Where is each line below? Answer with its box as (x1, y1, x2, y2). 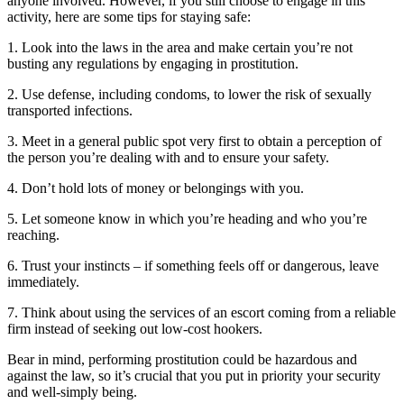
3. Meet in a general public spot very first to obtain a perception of (7, 133, 381, 150)
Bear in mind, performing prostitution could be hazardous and (7, 352, 357, 368)
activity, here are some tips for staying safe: (7, 9, 251, 25)
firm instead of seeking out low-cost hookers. (7, 321, 262, 337)
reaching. (7, 227, 60, 243)
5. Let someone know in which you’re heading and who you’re (7, 211, 367, 227)
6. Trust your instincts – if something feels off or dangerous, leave (7, 258, 379, 274)
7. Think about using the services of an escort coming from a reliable (7, 305, 396, 321)
